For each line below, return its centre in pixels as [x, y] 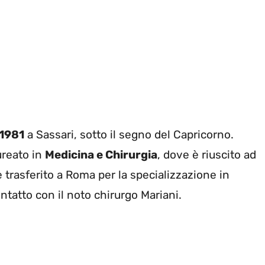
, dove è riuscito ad [207, 155]
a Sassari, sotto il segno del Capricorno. [129, 135]
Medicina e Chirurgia [101, 155]
